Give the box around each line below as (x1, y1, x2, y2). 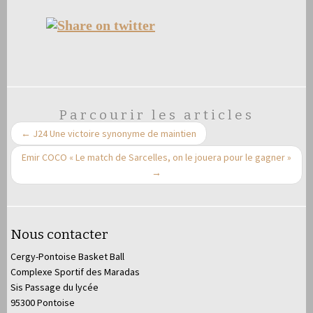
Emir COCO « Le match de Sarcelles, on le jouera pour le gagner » (22, 151, 291, 164)
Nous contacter (10, 226, 108, 243)
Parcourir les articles (59, 107, 254, 124)
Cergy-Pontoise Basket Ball (10, 250, 124, 263)
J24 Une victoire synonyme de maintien (31, 127, 196, 140)
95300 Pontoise (10, 296, 75, 310)
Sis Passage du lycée (10, 281, 99, 294)
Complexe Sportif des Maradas (10, 265, 140, 279)
